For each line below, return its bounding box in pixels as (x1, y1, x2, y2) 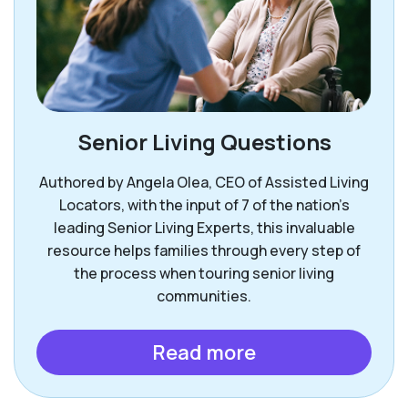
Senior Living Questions (76, 127, 331, 158)
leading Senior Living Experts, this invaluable (53, 218, 355, 239)
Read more (152, 339, 256, 367)
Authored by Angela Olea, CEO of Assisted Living (39, 172, 369, 193)
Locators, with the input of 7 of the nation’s (58, 195, 350, 216)
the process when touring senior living (74, 263, 334, 284)
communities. (157, 286, 251, 307)
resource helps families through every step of (47, 240, 361, 261)
